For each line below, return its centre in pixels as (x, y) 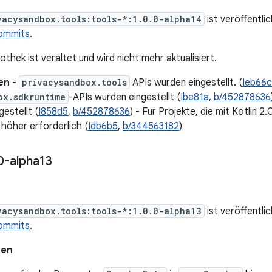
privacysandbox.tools (74, 82)
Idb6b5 (103, 126)
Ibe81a (195, 97)
